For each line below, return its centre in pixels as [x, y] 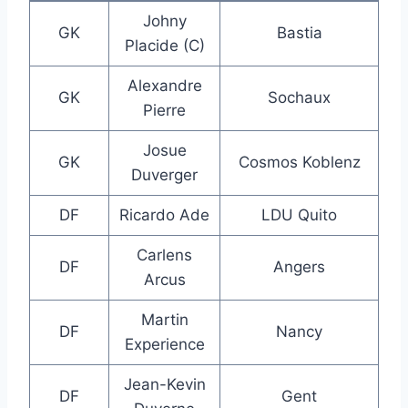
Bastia [299, 32]
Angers [299, 266]
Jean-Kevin [164, 384]
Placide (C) [164, 45]
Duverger [164, 174]
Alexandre [164, 85]
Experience [164, 344]
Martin [164, 319]
